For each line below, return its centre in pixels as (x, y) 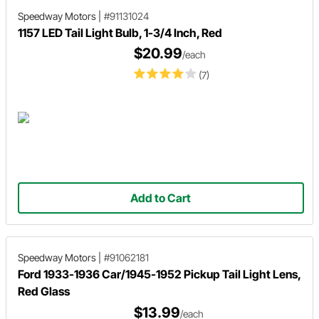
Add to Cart (161, 198)
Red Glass (44, 291)
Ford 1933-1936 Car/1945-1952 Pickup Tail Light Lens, (159, 274)
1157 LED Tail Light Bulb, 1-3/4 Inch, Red (120, 32)
